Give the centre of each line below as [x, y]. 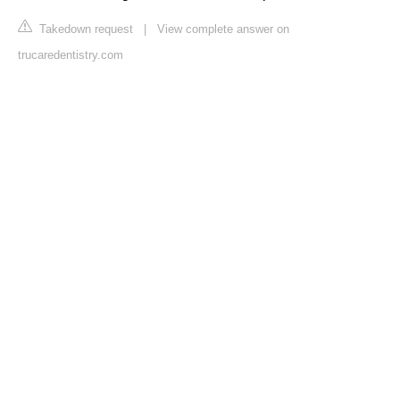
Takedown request [84, 29]
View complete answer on [223, 29]
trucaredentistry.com [71, 55]
